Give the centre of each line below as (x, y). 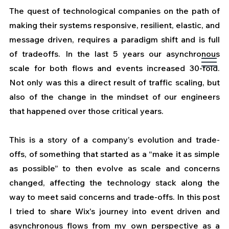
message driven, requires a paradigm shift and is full (114, 40)
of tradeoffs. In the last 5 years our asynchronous (114, 54)
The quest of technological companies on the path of (114, 11)
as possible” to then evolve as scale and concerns (114, 168)
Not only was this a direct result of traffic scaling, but (114, 83)
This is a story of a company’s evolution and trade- (114, 140)
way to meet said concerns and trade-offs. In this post (114, 197)
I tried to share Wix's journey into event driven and (114, 211)
